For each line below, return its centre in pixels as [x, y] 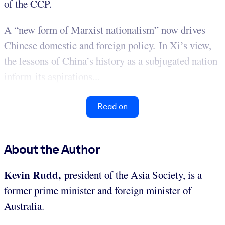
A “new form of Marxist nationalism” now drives [105, 30]
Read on [113, 107]
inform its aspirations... [52, 77]
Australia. [24, 206]
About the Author [52, 149]
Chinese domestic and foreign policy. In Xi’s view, [108, 45]
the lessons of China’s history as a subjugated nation [111, 61]
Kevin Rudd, [32, 175]
